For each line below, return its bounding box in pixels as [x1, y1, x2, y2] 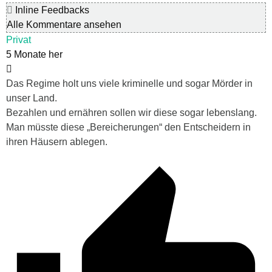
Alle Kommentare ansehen [7, 19, 121, 30]
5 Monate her [6, 49, 63, 59]
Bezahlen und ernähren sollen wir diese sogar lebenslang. [6, 107, 257, 118]
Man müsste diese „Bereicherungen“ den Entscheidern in [6, 121, 251, 132]
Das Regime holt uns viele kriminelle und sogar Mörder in [6, 78, 253, 89]
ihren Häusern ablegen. [6, 136, 107, 147]
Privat [6, 34, 31, 45]
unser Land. [6, 92, 57, 103]
